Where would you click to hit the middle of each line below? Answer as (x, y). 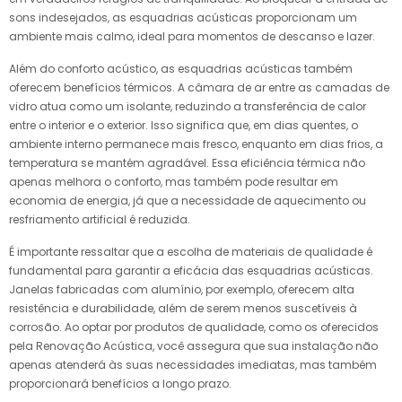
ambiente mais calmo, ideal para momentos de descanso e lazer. (192, 36)
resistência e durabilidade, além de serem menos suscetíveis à (183, 308)
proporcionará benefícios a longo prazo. (120, 383)
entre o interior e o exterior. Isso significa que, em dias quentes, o (184, 125)
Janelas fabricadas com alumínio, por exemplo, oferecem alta (182, 289)
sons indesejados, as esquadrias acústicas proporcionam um (183, 17)
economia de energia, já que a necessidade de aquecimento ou (188, 200)
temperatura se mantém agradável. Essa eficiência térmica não (187, 162)
